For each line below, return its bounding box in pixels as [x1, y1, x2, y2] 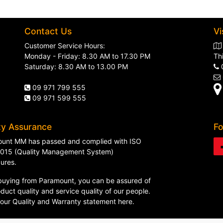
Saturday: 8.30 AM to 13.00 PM [24, 62, 128, 71]
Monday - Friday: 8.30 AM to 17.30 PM [24, 52, 150, 60]
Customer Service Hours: [24, 41, 105, 50]
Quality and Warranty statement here [12, 197, 132, 206]
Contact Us [24, 26, 72, 36]
